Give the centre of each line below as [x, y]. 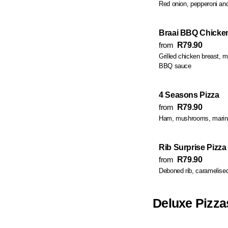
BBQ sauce [175, 66]
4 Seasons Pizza [189, 95]
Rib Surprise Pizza [193, 147]
